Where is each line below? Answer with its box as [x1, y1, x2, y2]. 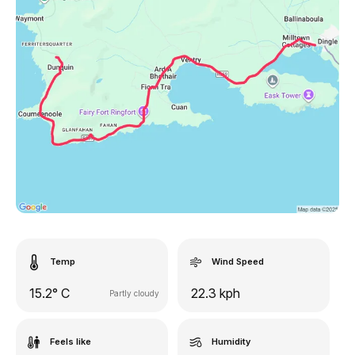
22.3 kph [191, 285, 240, 301]
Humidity [212, 336, 250, 347]
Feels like [50, 336, 91, 347]
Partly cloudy [109, 288, 159, 298]
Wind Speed [212, 256, 264, 267]
